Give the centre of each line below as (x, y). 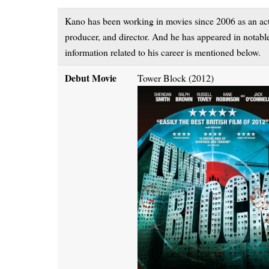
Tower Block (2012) (176, 77)
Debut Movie (91, 77)
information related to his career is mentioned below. (163, 52)
